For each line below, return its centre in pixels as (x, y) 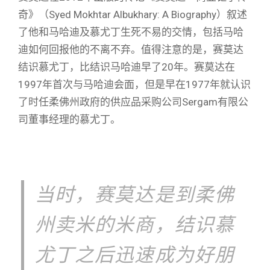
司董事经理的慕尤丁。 (69, 119)
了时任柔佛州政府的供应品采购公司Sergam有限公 (133, 102)
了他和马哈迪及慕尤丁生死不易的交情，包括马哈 (131, 32)
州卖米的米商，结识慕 (134, 225)
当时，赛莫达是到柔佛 (134, 195)
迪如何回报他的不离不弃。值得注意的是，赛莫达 (131, 49)
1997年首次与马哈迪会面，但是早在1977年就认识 (134, 84)
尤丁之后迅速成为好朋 (134, 256)
